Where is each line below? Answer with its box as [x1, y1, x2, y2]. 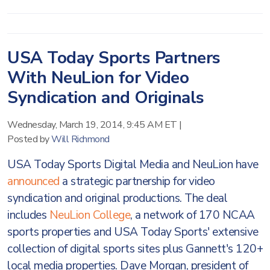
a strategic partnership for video [59, 174, 215, 189]
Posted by [7, 133, 51, 146]
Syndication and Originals [7, 86, 204, 109]
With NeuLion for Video [7, 66, 189, 89]
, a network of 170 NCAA [130, 207, 255, 223]
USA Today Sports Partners [7, 46, 221, 69]
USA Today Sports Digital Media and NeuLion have [7, 157, 259, 172]
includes [7, 207, 49, 223]
